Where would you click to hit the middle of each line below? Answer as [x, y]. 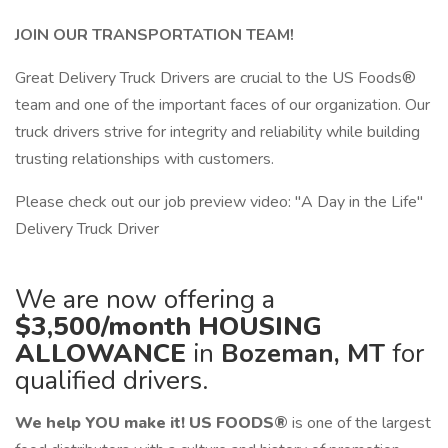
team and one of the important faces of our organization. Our [222, 105]
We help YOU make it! [100, 423]
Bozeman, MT [306, 353]
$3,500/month [106, 326]
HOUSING [260, 326]
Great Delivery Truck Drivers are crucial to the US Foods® [215, 78]
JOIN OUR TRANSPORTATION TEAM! [156, 35]
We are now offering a [145, 299]
